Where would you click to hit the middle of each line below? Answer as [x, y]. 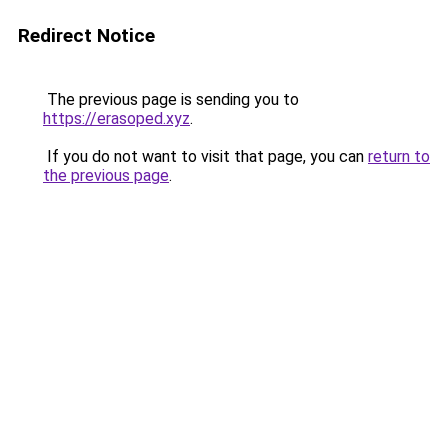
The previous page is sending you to [171, 99]
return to [399, 156]
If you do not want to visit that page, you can [205, 156]
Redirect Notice [86, 35]
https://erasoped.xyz [116, 118]
